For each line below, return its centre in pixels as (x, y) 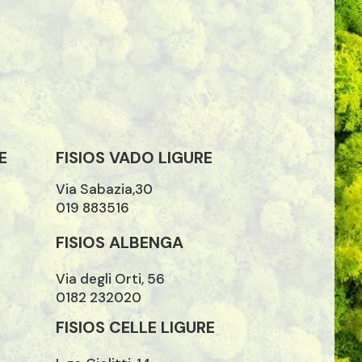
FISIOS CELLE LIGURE (136, 327)
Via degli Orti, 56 (111, 278)
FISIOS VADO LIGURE (135, 157)
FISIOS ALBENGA (120, 242)
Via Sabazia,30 (105, 189)
